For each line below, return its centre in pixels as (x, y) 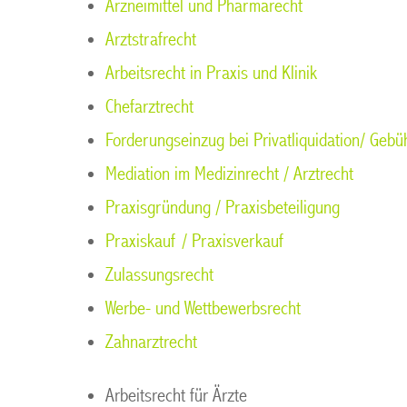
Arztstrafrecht (151, 40)
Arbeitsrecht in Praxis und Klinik (211, 73)
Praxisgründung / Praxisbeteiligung (223, 208)
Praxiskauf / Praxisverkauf (194, 241)
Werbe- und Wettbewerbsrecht (203, 308)
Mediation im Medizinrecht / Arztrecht (229, 174)
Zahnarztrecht (151, 342)
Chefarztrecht (149, 107)
